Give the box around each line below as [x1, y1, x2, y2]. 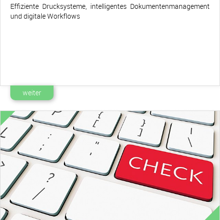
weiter [23, 88, 41, 97]
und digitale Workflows [10, 11, 80, 21]
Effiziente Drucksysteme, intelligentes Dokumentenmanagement [10, 1, 210, 11]
